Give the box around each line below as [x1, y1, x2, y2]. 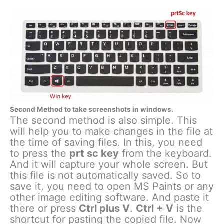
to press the [10, 147, 69, 159]
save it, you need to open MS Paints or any [10, 180, 214, 192]
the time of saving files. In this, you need [10, 136, 202, 148]
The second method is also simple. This [10, 114, 197, 126]
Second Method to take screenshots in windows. [10, 105, 173, 113]
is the [173, 202, 202, 214]
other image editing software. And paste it [10, 191, 209, 203]
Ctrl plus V [79, 202, 130, 214]
